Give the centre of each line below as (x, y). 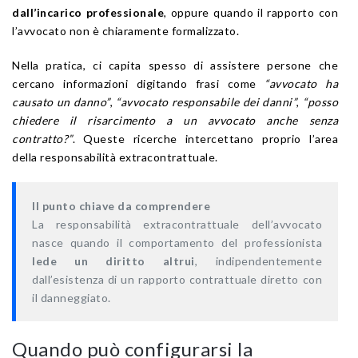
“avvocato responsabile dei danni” (207, 101)
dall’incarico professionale (88, 12)
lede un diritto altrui (113, 261)
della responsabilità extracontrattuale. (115, 157)
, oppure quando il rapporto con (251, 12)
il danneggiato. (72, 297)
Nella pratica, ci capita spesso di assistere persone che (175, 65)
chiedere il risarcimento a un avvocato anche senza (175, 120)
